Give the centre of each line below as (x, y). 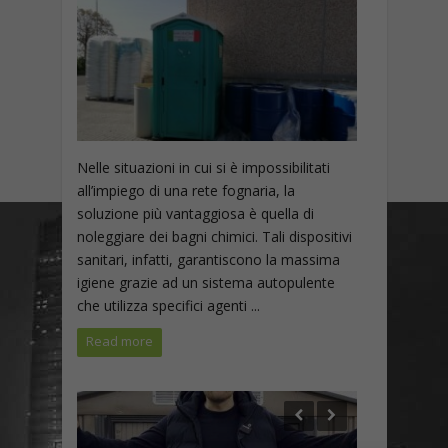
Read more (119, 341)
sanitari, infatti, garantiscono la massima (208, 260)
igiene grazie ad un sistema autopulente (205, 283)
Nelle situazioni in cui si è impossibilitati (203, 168)
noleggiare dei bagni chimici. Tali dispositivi (214, 237)
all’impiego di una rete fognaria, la (185, 191)
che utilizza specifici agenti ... (168, 306)
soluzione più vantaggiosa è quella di (195, 214)
